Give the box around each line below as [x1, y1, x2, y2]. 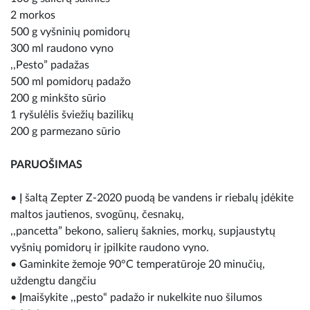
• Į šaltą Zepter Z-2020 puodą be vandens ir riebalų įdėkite [10, 192, 293, 203]
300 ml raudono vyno [10, 42, 113, 54]
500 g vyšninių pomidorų [10, 26, 130, 37]
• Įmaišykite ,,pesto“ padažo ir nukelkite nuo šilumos [10, 291, 262, 303]
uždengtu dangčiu [10, 275, 96, 286]
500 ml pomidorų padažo [10, 75, 131, 87]
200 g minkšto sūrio [10, 92, 106, 104]
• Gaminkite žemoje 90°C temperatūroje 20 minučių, [10, 258, 265, 270]
